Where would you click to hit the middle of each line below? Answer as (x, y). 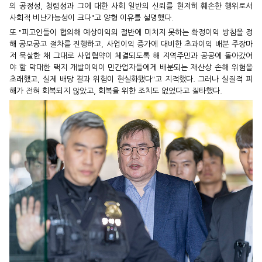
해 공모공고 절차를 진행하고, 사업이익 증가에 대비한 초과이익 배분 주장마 (131, 44)
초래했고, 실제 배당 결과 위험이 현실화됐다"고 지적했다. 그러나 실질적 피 (131, 79)
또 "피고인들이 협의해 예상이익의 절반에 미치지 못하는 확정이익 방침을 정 (131, 32)
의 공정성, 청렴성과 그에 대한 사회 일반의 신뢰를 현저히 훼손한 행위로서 (131, 6)
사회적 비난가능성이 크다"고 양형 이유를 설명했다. (92, 18)
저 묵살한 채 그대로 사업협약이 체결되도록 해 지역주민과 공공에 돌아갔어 (131, 56)
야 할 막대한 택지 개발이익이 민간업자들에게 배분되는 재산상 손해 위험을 (131, 67)
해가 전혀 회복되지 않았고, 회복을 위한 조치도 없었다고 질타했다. (116, 91)
